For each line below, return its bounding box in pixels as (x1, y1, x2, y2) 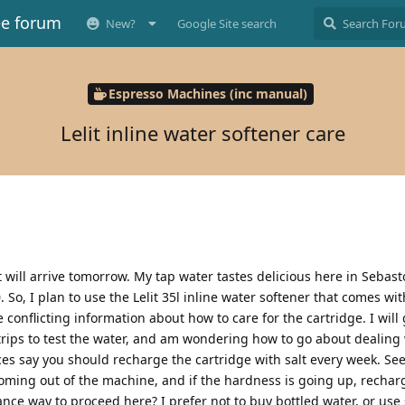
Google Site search (177, 15, 277, 32)
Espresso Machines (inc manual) (108, 85, 307, 103)
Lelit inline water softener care (60, 118, 345, 146)
